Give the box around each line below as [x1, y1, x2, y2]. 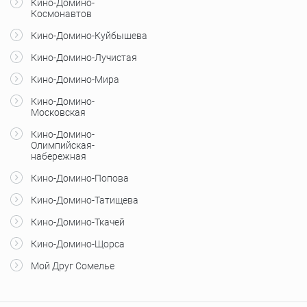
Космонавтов [31, 8, 92, 19]
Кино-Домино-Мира [31, 73, 119, 85]
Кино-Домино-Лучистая [31, 51, 137, 63]
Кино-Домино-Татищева [31, 194, 138, 206]
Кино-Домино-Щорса [31, 238, 125, 249]
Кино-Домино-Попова [31, 172, 129, 184]
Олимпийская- [31, 139, 95, 151]
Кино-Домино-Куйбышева [31, 29, 147, 41]
